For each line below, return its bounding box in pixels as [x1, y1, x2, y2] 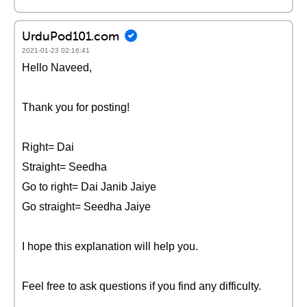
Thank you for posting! [22, 101, 130, 113]
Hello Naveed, [22, 62, 92, 73]
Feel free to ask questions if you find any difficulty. [22, 280, 261, 292]
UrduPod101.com [22, 27, 119, 44]
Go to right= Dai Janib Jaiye [22, 181, 156, 193]
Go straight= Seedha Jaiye [22, 201, 151, 212]
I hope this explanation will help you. [22, 241, 198, 252]
